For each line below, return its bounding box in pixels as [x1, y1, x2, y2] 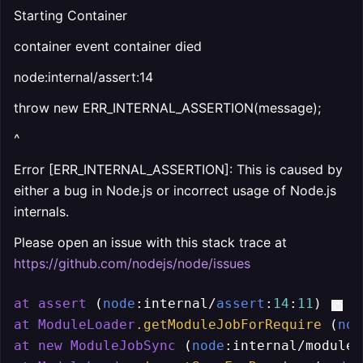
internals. [14, 203, 69, 220]
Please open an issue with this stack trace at [14, 234, 287, 250]
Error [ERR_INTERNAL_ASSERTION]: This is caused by [14, 161, 343, 177]
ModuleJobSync [70, 338, 176, 353]
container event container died [14, 38, 202, 54]
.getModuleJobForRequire [135, 317, 322, 332]
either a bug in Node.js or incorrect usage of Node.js [14, 182, 336, 199]
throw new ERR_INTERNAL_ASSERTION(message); [14, 100, 321, 116]
